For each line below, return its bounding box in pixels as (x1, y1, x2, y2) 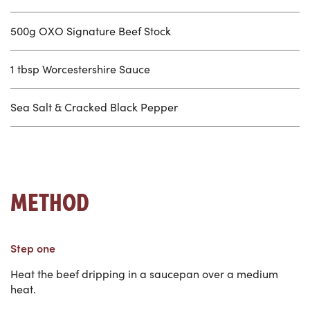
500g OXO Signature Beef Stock (10, 23, 171, 38)
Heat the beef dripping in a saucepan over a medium (10, 266, 278, 281)
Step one (10, 239, 55, 255)
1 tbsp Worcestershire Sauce (10, 61, 150, 76)
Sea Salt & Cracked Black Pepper (10, 99, 178, 114)
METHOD (10, 182, 89, 217)
